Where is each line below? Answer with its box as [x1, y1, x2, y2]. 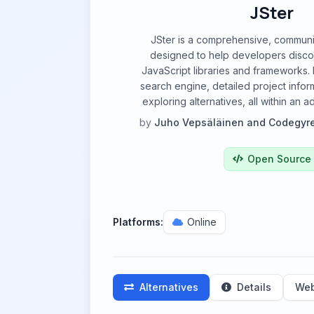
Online [187, 216, 217, 228]
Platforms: [113, 216, 163, 228]
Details [237, 281, 271, 293]
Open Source [247, 153, 311, 165]
